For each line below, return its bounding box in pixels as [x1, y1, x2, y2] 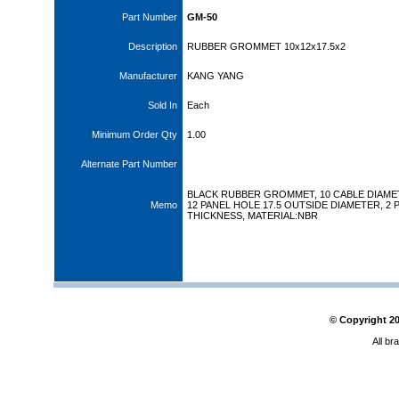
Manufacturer [119, 70, 183, 81]
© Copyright [329, 314, 389, 325]
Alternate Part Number [81, 159, 183, 169]
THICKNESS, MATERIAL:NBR [187, 210, 318, 221]
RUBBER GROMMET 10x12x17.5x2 [187, 41, 346, 52]
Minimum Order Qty [92, 129, 183, 140]
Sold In [148, 100, 183, 110]
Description [128, 41, 183, 52]
